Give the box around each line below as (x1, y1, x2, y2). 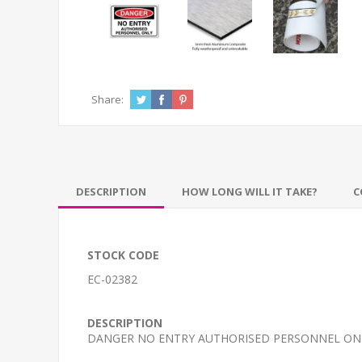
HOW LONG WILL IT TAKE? (182, 183, 318, 199)
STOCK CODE (87, 246, 159, 263)
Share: (91, 91, 124, 107)
